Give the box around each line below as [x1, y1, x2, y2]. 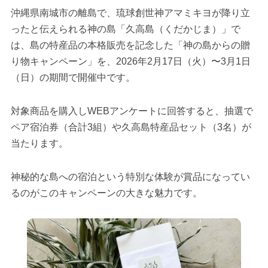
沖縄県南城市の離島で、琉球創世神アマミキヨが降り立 [10, 8, 250, 19]
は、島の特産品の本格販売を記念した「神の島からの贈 [10, 40, 250, 51]
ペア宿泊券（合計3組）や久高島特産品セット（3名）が [10, 121, 251, 132]
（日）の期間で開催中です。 [10, 72, 135, 83]
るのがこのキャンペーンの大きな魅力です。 [10, 187, 202, 198]
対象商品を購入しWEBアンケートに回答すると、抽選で [10, 105, 253, 116]
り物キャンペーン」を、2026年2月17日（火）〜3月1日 [10, 56, 251, 67]
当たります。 [10, 138, 68, 148]
